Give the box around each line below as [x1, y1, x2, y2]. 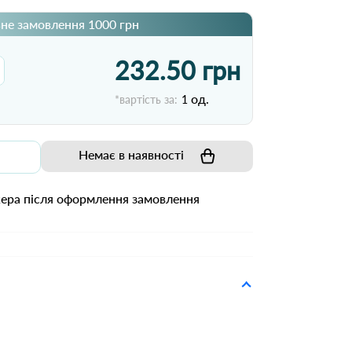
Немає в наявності [78, 147, 184, 162]
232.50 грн [115, 55, 240, 86]
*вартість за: [115, 93, 178, 106]
